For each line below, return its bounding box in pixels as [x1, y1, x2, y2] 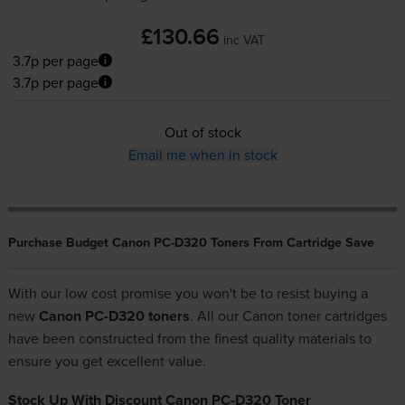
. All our [189, 306, 242, 326]
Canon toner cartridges [241, 306, 387, 326]
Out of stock [164, 122, 241, 143]
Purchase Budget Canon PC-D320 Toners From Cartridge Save [7, 232, 374, 252]
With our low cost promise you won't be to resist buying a [7, 283, 368, 304]
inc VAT [222, 30, 265, 49]
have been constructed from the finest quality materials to [7, 328, 372, 349]
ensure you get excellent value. [7, 351, 206, 372]
